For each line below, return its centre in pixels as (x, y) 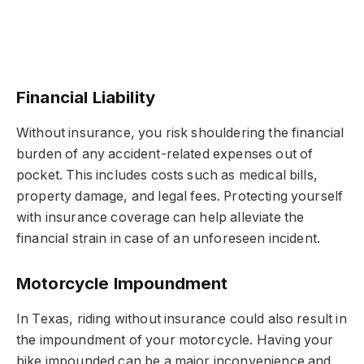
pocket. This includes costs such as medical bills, (167, 175)
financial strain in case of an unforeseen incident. (169, 238)
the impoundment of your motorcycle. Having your (175, 340)
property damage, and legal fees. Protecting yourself (180, 196)
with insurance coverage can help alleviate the (160, 217)
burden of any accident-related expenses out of (165, 154)
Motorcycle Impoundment (122, 284)
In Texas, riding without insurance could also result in (182, 318)
